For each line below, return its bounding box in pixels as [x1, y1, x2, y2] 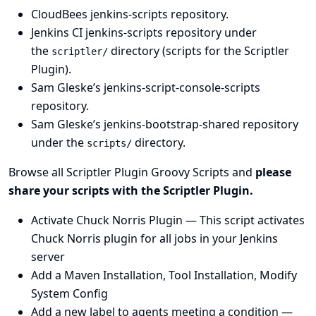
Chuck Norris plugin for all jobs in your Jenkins [31, 231, 278, 247]
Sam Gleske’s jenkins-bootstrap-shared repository [31, 116, 298, 133]
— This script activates [183, 212, 305, 229]
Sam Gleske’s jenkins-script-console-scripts [31, 80, 260, 96]
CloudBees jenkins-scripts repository [31, 6, 226, 23]
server [31, 249, 65, 265]
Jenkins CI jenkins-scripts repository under [31, 25, 257, 41]
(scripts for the [159, 43, 244, 59]
